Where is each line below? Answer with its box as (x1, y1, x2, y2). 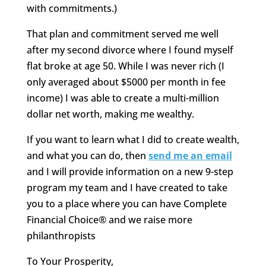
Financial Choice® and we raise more (26, 213, 192, 227)
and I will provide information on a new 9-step (26, 165, 233, 179)
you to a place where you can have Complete (26, 197, 227, 211)
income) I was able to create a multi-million (26, 91, 219, 105)
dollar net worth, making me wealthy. (26, 107, 194, 121)
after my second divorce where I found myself (26, 43, 233, 57)
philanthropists (26, 229, 96, 243)
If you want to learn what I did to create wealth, (26, 133, 239, 147)
